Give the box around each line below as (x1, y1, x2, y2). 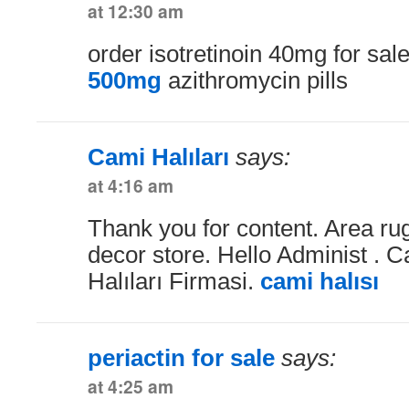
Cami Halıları (88, 143, 229, 170)
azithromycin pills (162, 67, 348, 93)
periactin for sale (88, 344, 275, 371)
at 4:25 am (88, 372, 173, 399)
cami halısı (260, 267, 379, 294)
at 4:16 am (88, 172, 173, 198)
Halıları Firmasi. (88, 267, 260, 294)
